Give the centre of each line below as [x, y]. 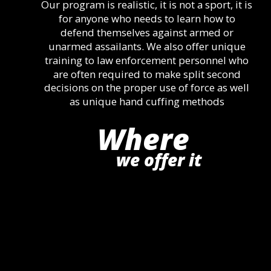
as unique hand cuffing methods [147, 102]
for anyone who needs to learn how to [148, 18]
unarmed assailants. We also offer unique [148, 46]
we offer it [162, 160]
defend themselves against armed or [148, 32]
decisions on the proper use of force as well [148, 88]
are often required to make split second [148, 74]
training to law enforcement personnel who [148, 60]
